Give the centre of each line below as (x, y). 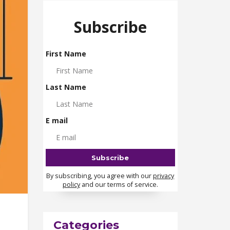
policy (71, 185)
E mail (56, 120)
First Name (66, 54)
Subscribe (110, 27)
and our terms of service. (119, 185)
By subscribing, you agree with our (100, 176)
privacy (164, 176)
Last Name (66, 87)
